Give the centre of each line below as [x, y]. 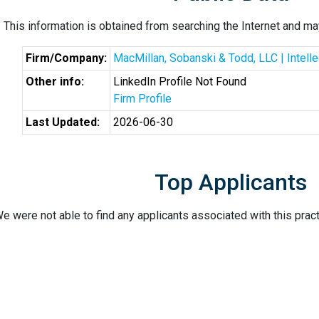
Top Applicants [231, 182]
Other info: [54, 82]
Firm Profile [142, 99]
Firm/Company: [66, 58]
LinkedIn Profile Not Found [179, 82]
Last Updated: [62, 122]
